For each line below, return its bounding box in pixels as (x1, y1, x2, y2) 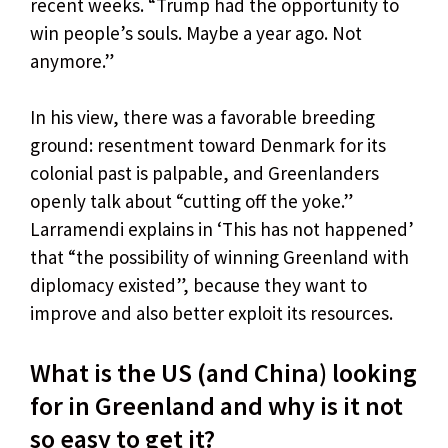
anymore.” (30, 48, 114, 73)
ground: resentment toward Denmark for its (30, 133, 386, 158)
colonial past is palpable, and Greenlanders (30, 161, 379, 186)
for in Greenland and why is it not (30, 388, 403, 422)
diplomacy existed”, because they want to (30, 273, 367, 298)
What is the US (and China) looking (30, 355, 417, 389)
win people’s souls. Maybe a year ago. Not (30, 20, 362, 45)
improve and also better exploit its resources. (30, 301, 393, 326)
